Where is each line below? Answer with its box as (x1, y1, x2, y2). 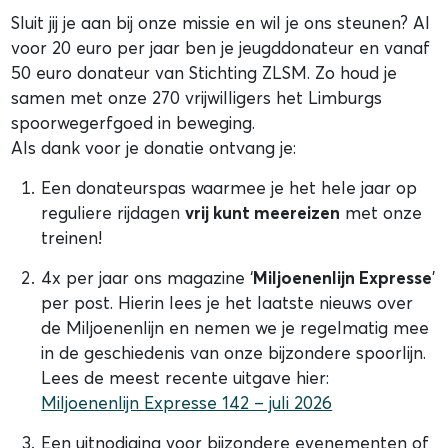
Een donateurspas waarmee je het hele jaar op (41, 177, 418, 199)
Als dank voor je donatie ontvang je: (11, 137, 297, 159)
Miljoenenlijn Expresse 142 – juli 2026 (41, 392, 333, 414)
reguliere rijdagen (41, 202, 186, 224)
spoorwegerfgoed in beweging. (11, 112, 256, 134)
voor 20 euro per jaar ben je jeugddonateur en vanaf (11, 37, 431, 59)
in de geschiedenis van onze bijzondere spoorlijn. (41, 342, 427, 364)
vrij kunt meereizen (185, 202, 341, 224)
